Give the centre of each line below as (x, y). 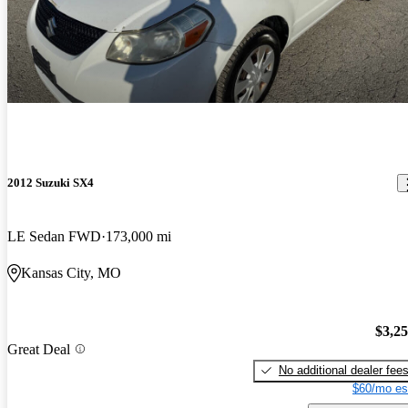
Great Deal (39, 349)
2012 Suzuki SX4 (51, 183)
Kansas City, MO (71, 273)
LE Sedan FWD (54, 237)
